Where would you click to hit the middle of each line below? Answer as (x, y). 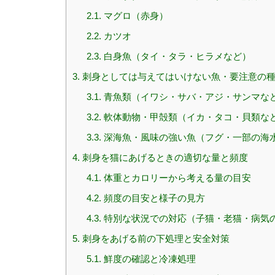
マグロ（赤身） (134, 16)
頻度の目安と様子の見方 (153, 198)
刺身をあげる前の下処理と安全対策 (155, 239)
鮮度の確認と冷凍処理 (148, 259)
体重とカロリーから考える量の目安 (176, 178)
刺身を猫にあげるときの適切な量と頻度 (164, 158)
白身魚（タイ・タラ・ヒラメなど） (176, 56)
